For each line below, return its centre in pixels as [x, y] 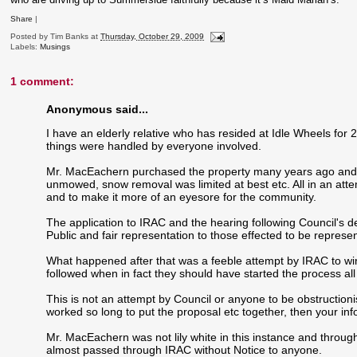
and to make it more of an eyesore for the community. [182, 197]
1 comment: [43, 81]
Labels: [25, 47]
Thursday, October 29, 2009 [153, 37]
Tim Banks [70, 37]
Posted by [31, 37]
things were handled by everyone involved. [154, 146]
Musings [55, 47]
